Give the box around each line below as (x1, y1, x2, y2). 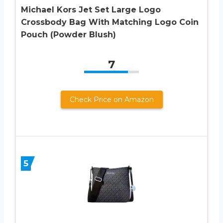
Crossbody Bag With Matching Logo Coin (21, 17, 199, 27)
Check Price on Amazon (69, 95, 154, 104)
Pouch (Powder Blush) (21, 29, 116, 39)
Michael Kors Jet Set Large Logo (21, 4, 161, 14)
